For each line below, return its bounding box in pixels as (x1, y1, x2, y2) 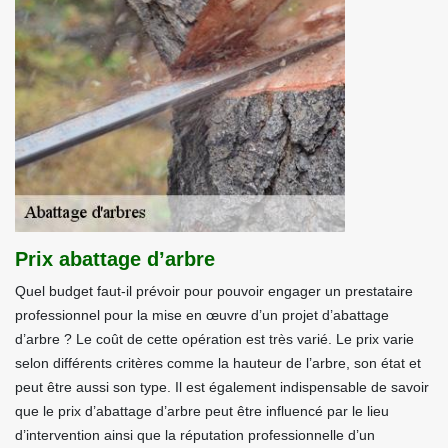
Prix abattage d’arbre (15, 248, 215, 270)
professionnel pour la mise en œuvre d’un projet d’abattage (15, 307, 389, 323)
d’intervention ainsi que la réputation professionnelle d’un (15, 427, 375, 443)
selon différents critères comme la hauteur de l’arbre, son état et (15, 355, 421, 371)
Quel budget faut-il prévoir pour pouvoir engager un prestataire (15, 283, 413, 299)
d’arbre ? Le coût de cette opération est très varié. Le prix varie (15, 331, 414, 347)
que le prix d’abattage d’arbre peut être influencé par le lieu (15, 403, 389, 419)
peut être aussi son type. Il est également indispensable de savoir (15, 379, 429, 395)
